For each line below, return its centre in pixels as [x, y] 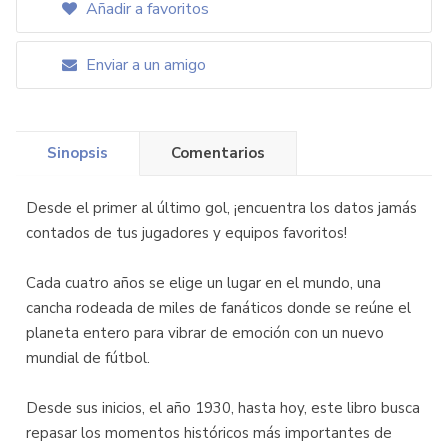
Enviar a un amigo [144, 65]
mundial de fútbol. [88, 358]
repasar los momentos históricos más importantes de [209, 433]
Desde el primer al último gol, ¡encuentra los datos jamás [221, 208]
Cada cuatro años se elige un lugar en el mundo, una [203, 283]
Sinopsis [77, 153]
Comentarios [218, 153]
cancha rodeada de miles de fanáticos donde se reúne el [218, 308]
